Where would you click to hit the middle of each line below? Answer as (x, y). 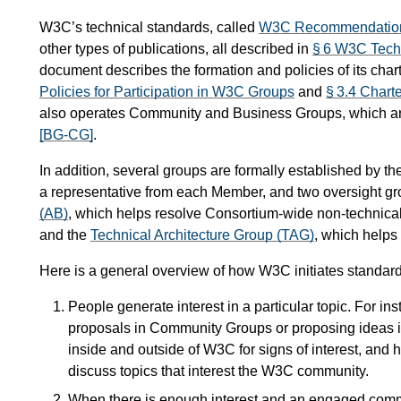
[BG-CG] (66, 134)
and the (65, 235)
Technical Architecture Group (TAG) (202, 235)
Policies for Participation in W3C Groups (167, 91)
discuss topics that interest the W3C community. (218, 371)
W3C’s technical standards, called (149, 27)
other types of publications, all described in (176, 48)
